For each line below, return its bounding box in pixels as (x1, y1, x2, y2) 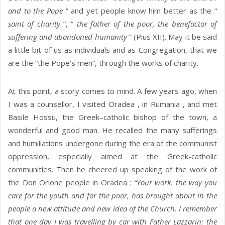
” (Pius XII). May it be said (129, 32, 217, 42)
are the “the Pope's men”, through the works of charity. (8, 58, 198, 68)
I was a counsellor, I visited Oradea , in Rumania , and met (8, 99, 217, 109)
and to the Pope (8, 6, 66, 16)
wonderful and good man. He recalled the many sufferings (8, 125, 217, 136)
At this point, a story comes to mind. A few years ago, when (8, 86, 217, 96)
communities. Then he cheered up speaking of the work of (8, 164, 217, 175)
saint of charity (8, 19, 63, 29)
